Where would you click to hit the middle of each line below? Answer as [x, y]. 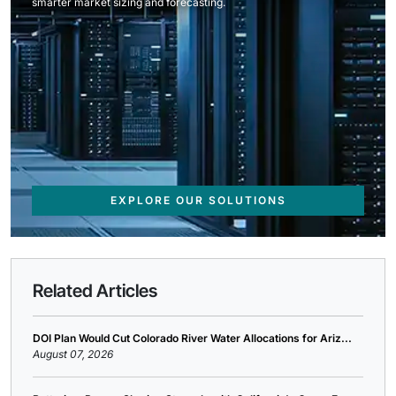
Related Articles [95, 291]
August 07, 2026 [73, 354]
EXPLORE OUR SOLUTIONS [198, 200]
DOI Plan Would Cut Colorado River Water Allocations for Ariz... [192, 338]
